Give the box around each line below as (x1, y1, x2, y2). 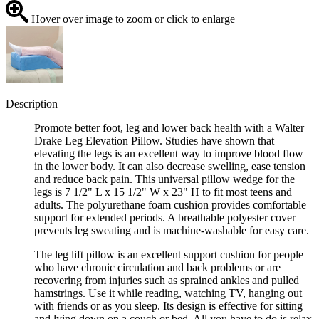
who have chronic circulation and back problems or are (34, 261, 281, 274)
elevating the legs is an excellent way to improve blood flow (34, 147, 303, 160)
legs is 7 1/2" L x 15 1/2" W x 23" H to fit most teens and (34, 186, 292, 199)
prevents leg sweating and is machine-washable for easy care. (34, 224, 309, 237)
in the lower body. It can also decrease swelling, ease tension (34, 160, 305, 173)
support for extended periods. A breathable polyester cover (34, 211, 296, 224)
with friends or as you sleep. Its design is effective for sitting (34, 300, 303, 313)
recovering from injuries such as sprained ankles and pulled (34, 274, 299, 287)
